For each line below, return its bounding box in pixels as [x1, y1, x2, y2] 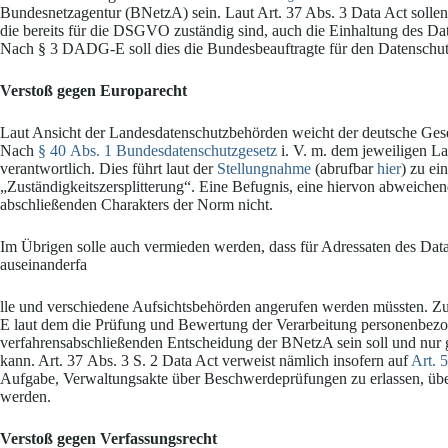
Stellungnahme [217, 160, 311, 178]
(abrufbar [311, 160, 377, 178]
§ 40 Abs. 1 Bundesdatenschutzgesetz [38, 142, 277, 160]
